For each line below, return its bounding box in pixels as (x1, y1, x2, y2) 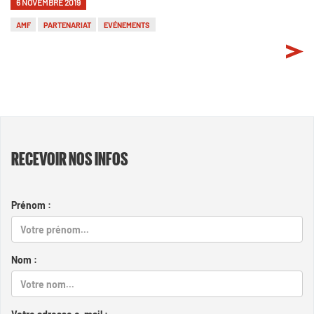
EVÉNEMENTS (103, 20, 150, 29)
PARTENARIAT (43, 20, 91, 29)
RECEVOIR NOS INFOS (11, 148, 128, 168)
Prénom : (11, 199, 51, 212)
